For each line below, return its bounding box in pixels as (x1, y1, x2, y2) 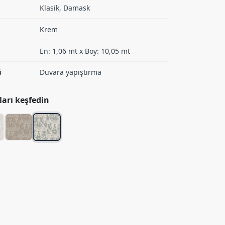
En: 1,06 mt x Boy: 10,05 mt (40, 46, 131, 56)
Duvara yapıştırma (40, 67, 102, 77)
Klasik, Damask (40, 3, 90, 13)
